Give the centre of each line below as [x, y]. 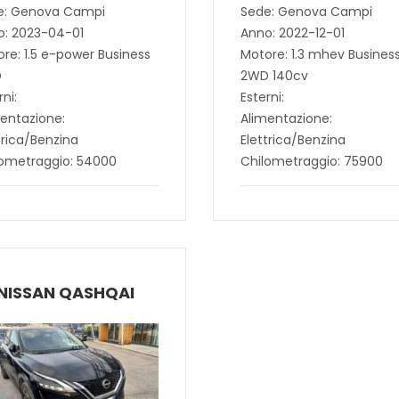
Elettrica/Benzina [293, 140]
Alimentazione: [286, 119]
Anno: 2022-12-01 [292, 33]
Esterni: [262, 98]
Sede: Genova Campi [306, 12]
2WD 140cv [274, 76]
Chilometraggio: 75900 [311, 162]
